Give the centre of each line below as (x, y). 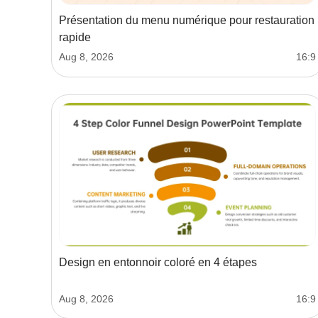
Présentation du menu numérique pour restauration (187, 21)
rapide (75, 38)
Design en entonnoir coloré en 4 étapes (158, 263)
